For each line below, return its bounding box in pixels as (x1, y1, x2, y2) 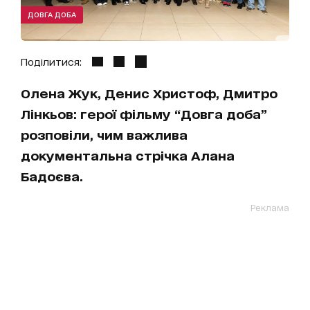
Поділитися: (21, 55, 82, 68)
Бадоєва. (21, 168, 83, 184)
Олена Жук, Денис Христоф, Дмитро (21, 85, 277, 101)
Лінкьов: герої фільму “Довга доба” (21, 106, 267, 122)
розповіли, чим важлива (21, 127, 188, 143)
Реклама (250, 202, 289, 213)
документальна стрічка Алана (21, 147, 235, 163)
